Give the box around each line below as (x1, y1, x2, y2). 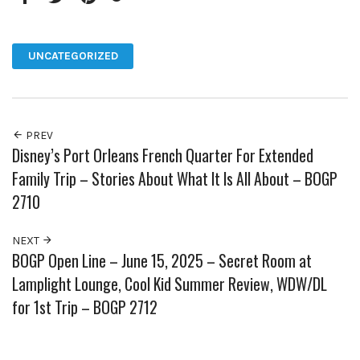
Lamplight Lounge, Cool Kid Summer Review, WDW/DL (12, 272, 327, 296)
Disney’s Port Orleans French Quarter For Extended (12, 143, 313, 167)
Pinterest (85, 10, 135, 25)
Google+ (117, 10, 159, 25)
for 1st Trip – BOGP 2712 (12, 295, 157, 319)
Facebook (22, 10, 74, 25)
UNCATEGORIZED (27, 49, 118, 63)
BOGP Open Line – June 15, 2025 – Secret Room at (12, 248, 312, 272)
